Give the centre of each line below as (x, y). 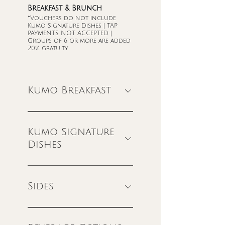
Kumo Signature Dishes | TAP (73, 26)
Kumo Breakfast (69, 90)
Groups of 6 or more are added (79, 41)
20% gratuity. (48, 48)
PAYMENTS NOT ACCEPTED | (70, 33)
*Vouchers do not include (72, 18)
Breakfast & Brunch (65, 8)
